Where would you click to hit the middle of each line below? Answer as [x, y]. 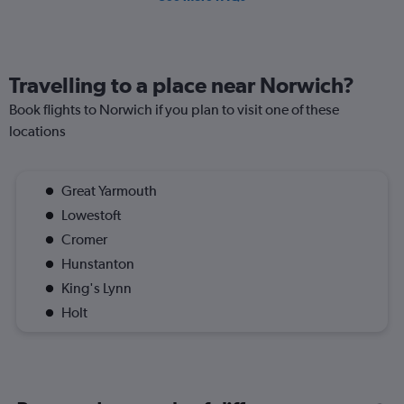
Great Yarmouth [109, 190]
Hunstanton [98, 263]
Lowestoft [91, 215]
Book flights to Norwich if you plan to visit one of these [174, 109]
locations [37, 131]
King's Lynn [96, 288]
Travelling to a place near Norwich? [182, 84]
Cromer [84, 239]
